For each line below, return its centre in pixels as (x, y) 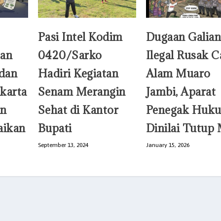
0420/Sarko (70, 55)
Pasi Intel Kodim (80, 37)
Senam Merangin (82, 91)
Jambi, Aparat (181, 91)
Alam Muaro (178, 73)
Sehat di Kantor (78, 110)
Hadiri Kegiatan (78, 73)
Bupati (55, 128)
